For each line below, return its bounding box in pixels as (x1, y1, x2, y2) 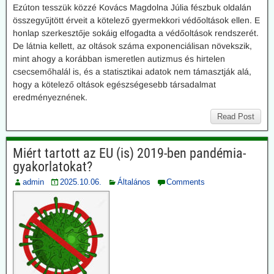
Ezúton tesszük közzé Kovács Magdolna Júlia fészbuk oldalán (13, 2, 251, 12)
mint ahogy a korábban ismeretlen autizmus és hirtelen (13, 54, 225, 64)
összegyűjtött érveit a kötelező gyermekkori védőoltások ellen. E (13, 15, 260, 25)
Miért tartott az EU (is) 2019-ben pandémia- (13, 146, 246, 161)
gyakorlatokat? (13, 159, 92, 174)
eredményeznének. (13, 92, 87, 102)
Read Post (217, 112, 254, 121)
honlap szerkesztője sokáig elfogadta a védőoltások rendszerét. (13, 28, 259, 38)
